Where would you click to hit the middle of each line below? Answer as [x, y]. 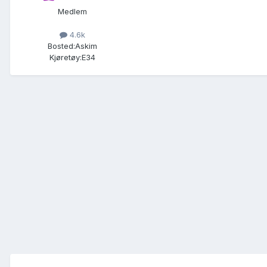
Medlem [72, 12]
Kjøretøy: [65, 58]
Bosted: [61, 46]
